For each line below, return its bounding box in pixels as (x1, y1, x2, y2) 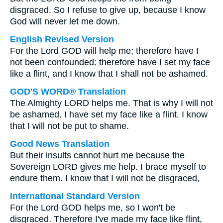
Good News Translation (10, 139, 110, 149)
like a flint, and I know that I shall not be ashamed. (10, 69, 208, 79)
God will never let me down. (10, 16, 120, 26)
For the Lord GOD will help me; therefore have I (10, 46, 199, 56)
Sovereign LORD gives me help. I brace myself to (10, 162, 206, 172)
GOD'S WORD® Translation (10, 87, 126, 97)
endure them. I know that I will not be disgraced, (10, 173, 200, 183)
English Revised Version (10, 34, 114, 44)
